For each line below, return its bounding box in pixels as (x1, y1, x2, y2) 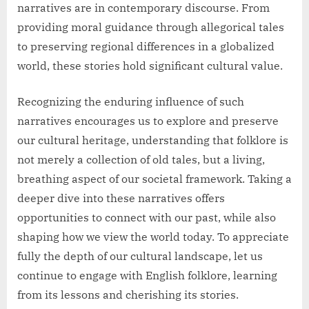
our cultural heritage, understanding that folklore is (17, 133, 288, 148)
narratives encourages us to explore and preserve (17, 114, 279, 128)
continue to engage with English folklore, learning (17, 268, 277, 283)
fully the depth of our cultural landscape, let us (17, 249, 263, 263)
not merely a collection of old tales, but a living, (17, 152, 265, 167)
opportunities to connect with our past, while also (17, 210, 276, 225)
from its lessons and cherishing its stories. (17, 288, 239, 302)
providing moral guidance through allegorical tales (17, 20, 284, 34)
